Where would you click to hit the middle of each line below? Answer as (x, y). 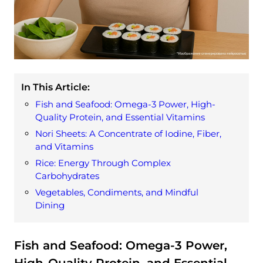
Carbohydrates (67, 176)
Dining (50, 205)
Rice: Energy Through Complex (103, 163)
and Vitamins (64, 147)
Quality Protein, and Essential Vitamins (120, 117)
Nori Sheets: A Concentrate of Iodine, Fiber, (128, 134)
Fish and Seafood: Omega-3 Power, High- (125, 104)
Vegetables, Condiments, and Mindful (117, 193)
